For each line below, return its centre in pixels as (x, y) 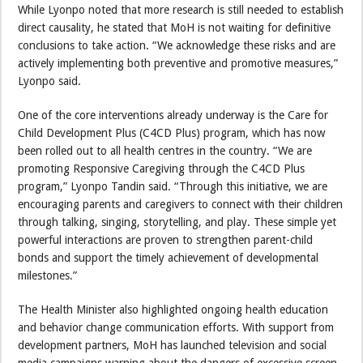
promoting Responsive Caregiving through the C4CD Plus (162, 169)
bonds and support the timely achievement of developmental (169, 258)
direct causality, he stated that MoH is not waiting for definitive (175, 28)
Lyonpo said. (50, 81)
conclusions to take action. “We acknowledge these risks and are (177, 46)
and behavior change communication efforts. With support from (176, 328)
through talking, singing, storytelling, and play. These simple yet (177, 222)
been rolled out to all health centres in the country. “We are (165, 151)
